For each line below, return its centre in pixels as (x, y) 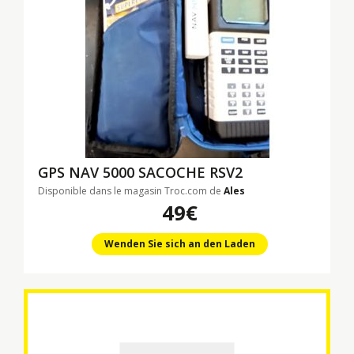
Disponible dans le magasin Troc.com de (131, 191)
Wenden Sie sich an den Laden (180, 244)
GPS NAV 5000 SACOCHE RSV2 (140, 172)
